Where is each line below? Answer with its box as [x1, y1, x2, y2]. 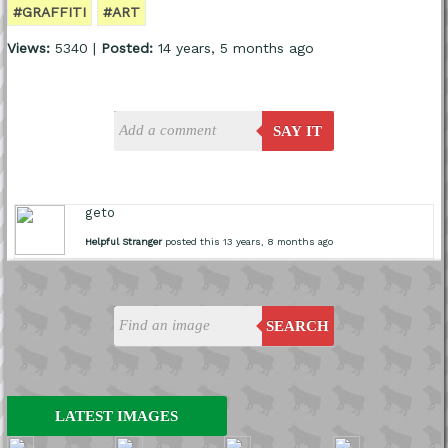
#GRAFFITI [12, 3, 86, 20]
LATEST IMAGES [55, 407, 179, 424]
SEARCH [266, 317, 330, 334]
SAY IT [273, 122, 323, 139]
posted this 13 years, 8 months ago [162, 235, 334, 247]
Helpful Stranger [85, 235, 163, 247]
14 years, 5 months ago [152, 39, 314, 56]
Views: [6, 39, 50, 56]
